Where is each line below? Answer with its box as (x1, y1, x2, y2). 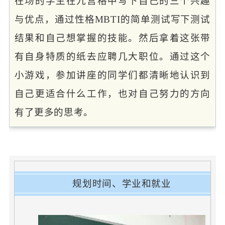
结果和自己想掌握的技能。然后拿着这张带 (14, 32, 211, 43)
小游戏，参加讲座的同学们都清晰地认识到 (14, 69, 211, 80)
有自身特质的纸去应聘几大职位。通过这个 (14, 51, 211, 62)
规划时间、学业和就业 (72, 178, 171, 189)
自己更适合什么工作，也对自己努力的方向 (14, 88, 211, 99)
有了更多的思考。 (14, 106, 93, 118)
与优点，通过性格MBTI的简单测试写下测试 (14, 14, 211, 25)
